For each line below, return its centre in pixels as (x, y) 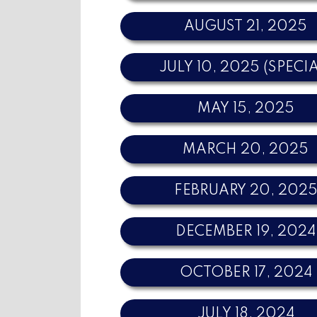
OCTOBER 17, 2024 (246, 273)
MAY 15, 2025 (246, 109)
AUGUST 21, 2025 (246, 27)
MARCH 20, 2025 (246, 150)
